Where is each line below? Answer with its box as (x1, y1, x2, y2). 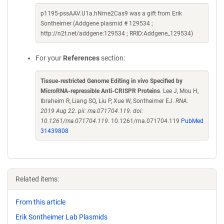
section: (99, 54, 125, 62)
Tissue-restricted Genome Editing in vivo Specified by (40, 77, 182, 84)
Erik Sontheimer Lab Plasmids (15, 212, 107, 221)
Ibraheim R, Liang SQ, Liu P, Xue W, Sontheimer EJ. (40, 97, 175, 104)
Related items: (15, 175, 59, 183)
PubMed (181, 117, 203, 124)
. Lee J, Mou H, (160, 87, 198, 94)
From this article (15, 198, 65, 206)
